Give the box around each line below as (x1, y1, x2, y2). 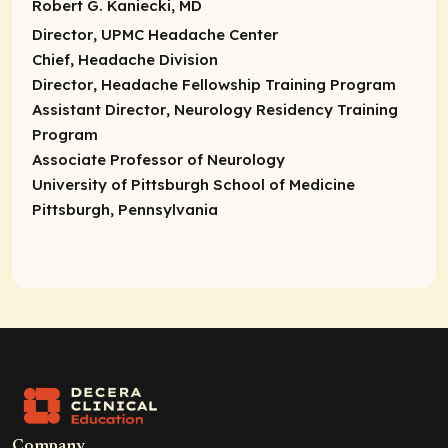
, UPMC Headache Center (93, 24, 278, 44)
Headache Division (78, 49, 218, 69)
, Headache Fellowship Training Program (93, 74, 396, 94)
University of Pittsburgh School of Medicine (32, 174, 355, 194)
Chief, (32, 49, 78, 69)
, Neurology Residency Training (166, 99, 398, 119)
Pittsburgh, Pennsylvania (32, 199, 218, 219)
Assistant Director (32, 99, 166, 119)
